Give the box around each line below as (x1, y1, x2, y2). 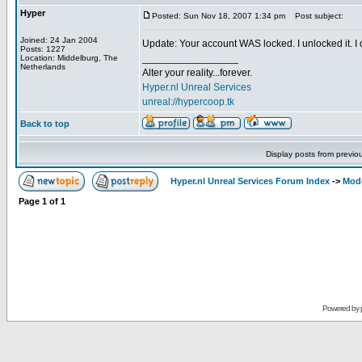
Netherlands (20, 62, 65, 71)
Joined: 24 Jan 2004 (20, 36, 98, 44)
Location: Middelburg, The (20, 53, 118, 62)
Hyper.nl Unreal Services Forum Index (170, 176, 330, 186)
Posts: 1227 (20, 44, 65, 53)
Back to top (20, 119, 69, 128)
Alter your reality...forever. (142, 67, 252, 78)
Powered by (322, 304, 360, 313)
